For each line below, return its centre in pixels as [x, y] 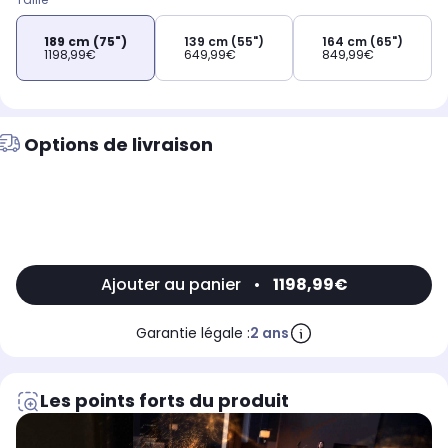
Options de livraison [118, 145]
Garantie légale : [192, 333]
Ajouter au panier [170, 285]
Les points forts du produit [164, 401]
